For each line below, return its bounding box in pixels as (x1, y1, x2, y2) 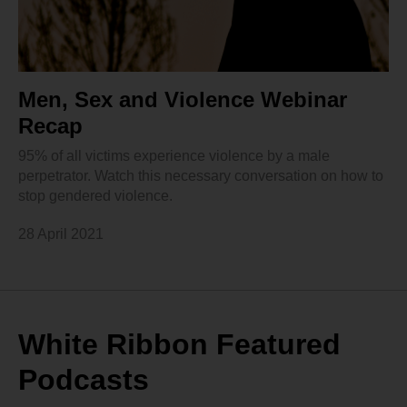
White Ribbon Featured (18, 328, 341, 362)
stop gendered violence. (18, 188, 173, 204)
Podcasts (18, 363, 149, 397)
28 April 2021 (18, 226, 104, 243)
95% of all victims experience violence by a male (18, 148, 330, 164)
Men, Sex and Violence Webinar (18, 87, 347, 113)
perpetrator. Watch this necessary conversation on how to (18, 168, 383, 184)
